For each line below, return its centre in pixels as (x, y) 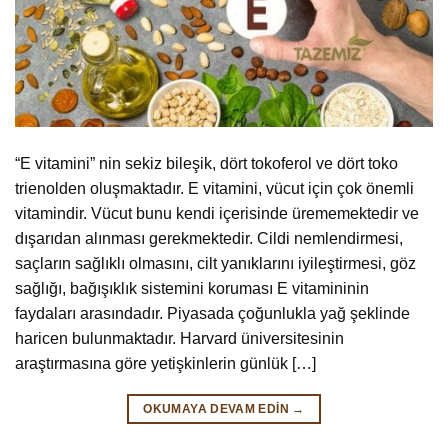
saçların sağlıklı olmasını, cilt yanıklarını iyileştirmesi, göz (215, 264)
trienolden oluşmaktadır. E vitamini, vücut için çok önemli (214, 189)
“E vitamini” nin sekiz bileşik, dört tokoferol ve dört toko (206, 164)
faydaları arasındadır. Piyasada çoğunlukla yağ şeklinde (212, 314)
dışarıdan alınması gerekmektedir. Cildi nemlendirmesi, (209, 239)
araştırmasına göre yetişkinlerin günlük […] (165, 364)
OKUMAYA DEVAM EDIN (218, 409)
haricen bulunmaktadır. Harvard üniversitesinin (179, 339)
